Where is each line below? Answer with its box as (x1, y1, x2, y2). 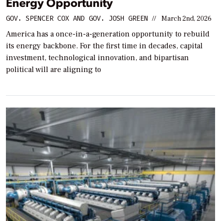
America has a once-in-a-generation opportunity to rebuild (6, 29, 210, 39)
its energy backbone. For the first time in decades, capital (6, 41, 203, 51)
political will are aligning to (6, 65, 101, 75)
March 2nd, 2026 (161, 14, 212, 24)
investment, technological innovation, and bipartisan (6, 53, 189, 63)
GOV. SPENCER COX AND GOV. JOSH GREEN (6, 14, 148, 24)
